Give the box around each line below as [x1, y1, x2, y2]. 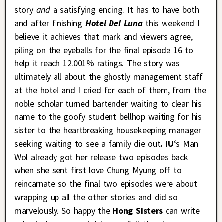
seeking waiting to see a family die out [14, 138, 161, 150]
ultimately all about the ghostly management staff [14, 71, 203, 83]
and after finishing [14, 17, 85, 29]
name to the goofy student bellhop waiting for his [14, 111, 202, 123]
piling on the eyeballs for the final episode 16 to [14, 44, 193, 56]
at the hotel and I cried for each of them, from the [14, 84, 206, 96]
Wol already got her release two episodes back [14, 151, 188, 163]
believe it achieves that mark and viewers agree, [14, 31, 193, 43]
